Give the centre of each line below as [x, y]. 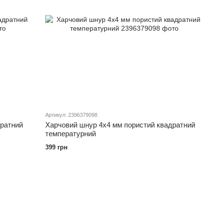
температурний [71, 134]
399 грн [57, 147]
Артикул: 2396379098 [72, 115]
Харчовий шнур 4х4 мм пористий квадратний [120, 125]
